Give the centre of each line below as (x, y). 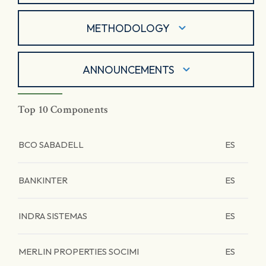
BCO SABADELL (51, 145)
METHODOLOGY (128, 28)
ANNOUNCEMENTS (128, 69)
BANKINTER (43, 180)
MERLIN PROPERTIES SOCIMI (79, 251)
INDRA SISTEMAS (53, 216)
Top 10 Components (63, 110)
